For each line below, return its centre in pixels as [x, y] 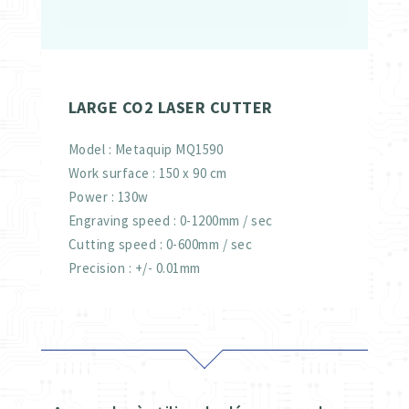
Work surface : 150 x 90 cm [147, 173]
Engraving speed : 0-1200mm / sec [170, 221]
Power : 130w [108, 197]
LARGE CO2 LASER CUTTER [170, 107]
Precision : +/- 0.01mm [134, 268]
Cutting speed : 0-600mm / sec [160, 245]
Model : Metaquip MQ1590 [146, 150]
